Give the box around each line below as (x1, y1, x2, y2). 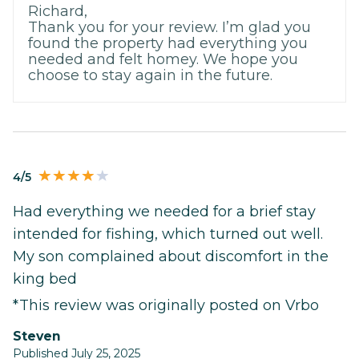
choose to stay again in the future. (28, 66, 272, 84)
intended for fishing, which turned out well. (13, 224, 323, 243)
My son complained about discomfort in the (13, 247, 329, 265)
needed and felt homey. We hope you (28, 50, 298, 68)
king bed (13, 269, 77, 288)
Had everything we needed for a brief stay (13, 202, 316, 220)
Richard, (28, 2, 87, 20)
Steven (22, 328, 61, 344)
